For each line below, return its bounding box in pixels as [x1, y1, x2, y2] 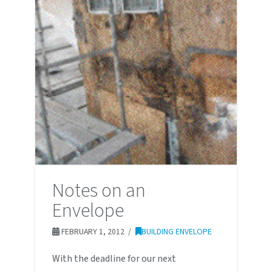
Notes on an [52, 177, 146, 205]
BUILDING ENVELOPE [141, 226, 212, 238]
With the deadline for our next [52, 252, 176, 266]
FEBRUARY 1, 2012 [59, 226, 124, 238]
